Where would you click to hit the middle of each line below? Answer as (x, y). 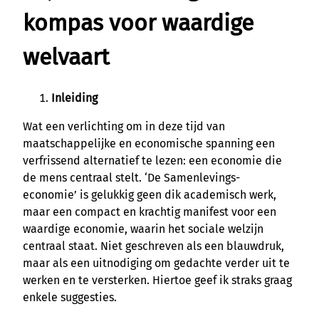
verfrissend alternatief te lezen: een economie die (152, 160)
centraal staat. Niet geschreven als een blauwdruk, (153, 246)
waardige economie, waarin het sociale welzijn (143, 229)
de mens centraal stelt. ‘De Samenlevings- (131, 177)
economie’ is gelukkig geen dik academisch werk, (150, 194)
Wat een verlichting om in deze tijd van (124, 126)
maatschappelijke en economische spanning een (149, 143)
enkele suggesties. (70, 297)
